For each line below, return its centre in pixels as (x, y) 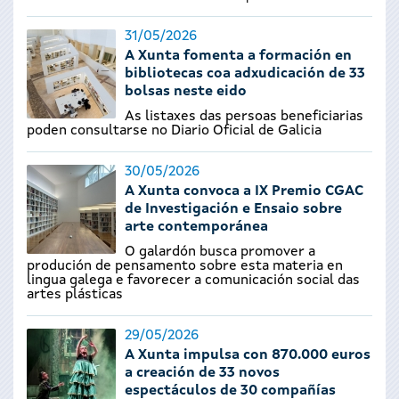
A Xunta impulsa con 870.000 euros (248, 355)
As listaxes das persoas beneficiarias (244, 117)
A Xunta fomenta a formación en (238, 56)
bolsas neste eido (186, 92)
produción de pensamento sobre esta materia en (185, 266)
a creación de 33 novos (202, 373)
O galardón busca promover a (220, 252)
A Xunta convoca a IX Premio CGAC (244, 191)
